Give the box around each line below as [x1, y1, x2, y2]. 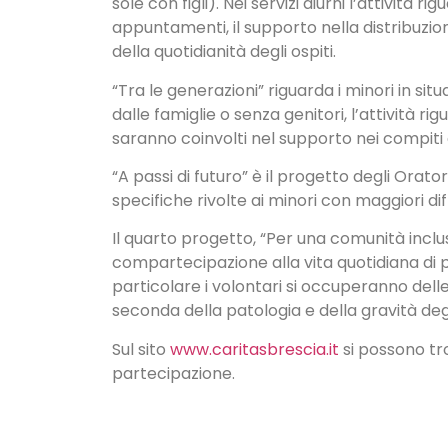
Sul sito [112, 337, 170, 361]
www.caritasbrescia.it [170, 337, 339, 361]
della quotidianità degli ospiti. [112, 40, 336, 64]
